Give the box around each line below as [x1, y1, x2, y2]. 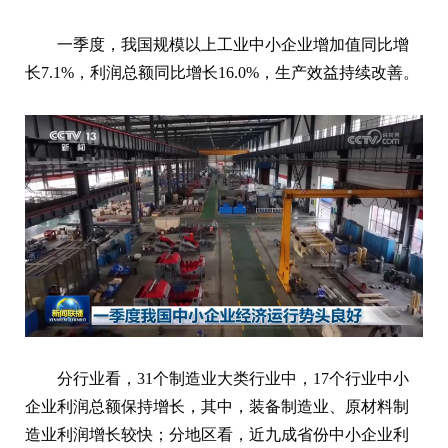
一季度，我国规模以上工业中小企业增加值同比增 [57, 35, 409, 53]
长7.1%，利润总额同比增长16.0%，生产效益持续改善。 [25, 63, 419, 81]
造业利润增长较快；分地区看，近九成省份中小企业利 [25, 426, 409, 444]
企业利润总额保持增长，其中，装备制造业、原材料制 [25, 398, 409, 416]
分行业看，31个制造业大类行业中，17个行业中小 [57, 370, 409, 388]
